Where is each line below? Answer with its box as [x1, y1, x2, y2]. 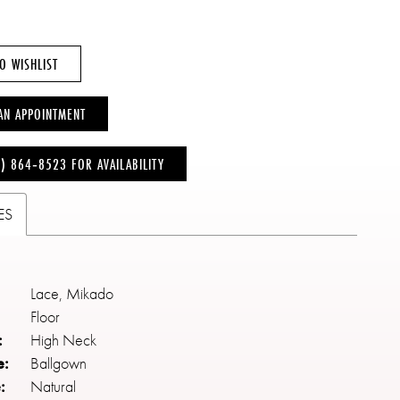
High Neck [30, 329, 97, 351]
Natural [30, 376, 77, 397]
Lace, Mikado [30, 283, 114, 304]
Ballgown [30, 353, 87, 374]
